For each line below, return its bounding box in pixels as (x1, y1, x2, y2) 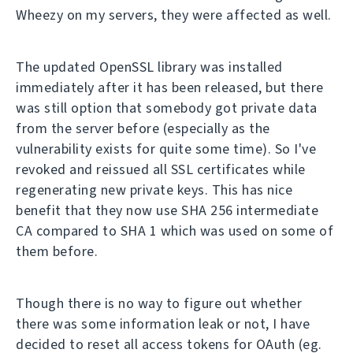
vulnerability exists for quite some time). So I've (16, 139, 316, 158)
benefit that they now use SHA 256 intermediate (16, 201, 318, 220)
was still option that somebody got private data (16, 98, 318, 117)
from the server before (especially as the (16, 119, 270, 138)
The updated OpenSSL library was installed (16, 58, 283, 76)
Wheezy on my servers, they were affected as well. (16, 6, 332, 24)
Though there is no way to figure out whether (16, 294, 302, 313)
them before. (16, 242, 98, 261)
